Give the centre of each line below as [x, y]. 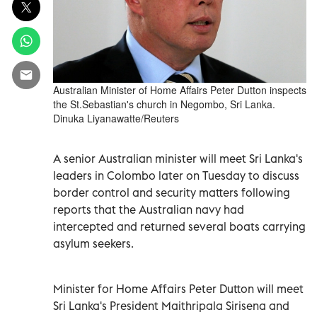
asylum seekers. [93, 243]
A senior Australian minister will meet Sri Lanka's [178, 158]
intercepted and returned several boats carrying [179, 226]
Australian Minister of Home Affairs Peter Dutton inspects [180, 90]
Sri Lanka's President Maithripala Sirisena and [171, 305]
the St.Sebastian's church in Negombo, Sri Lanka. [164, 104]
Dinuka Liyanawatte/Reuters [116, 118]
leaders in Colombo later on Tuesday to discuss [176, 175]
